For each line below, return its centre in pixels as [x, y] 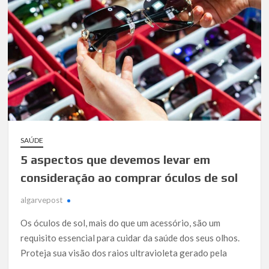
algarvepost [42, 200]
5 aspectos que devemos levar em [116, 159]
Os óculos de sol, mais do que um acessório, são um [121, 222]
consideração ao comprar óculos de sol [129, 177]
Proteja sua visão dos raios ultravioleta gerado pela [124, 252]
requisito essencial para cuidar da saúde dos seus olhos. [130, 237]
